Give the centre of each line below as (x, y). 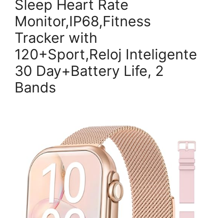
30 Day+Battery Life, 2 (89, 71)
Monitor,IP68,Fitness (83, 21)
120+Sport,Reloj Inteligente (106, 54)
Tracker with (56, 37)
